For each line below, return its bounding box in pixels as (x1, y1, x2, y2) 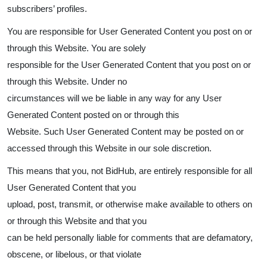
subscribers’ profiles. (7, 4, 87, 14)
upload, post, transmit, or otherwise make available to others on (7, 199, 252, 209)
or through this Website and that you (7, 216, 147, 226)
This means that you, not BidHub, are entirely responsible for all (7, 166, 252, 176)
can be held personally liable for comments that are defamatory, (7, 232, 253, 243)
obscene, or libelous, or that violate (7, 249, 141, 259)
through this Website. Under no (7, 76, 127, 86)
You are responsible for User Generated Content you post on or (7, 26, 252, 36)
